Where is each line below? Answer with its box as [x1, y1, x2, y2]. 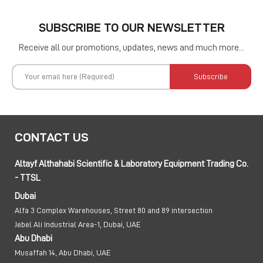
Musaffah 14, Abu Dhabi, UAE [15, 248, 111, 257]
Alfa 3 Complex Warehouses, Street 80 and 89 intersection [15, 205, 213, 214]
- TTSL [15, 173, 41, 183]
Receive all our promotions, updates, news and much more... [19, 42, 244, 52]
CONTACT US [15, 130, 89, 144]
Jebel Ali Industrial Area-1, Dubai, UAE [15, 220, 141, 228]
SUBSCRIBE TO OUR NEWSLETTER [38, 21, 225, 34]
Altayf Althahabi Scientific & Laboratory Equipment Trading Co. [15, 159, 248, 168]
